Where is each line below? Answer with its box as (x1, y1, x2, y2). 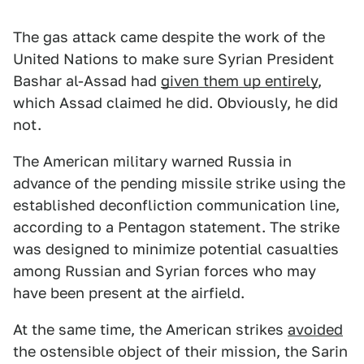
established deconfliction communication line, (13, 197, 340, 214)
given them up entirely (161, 72, 318, 89)
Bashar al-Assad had (13, 72, 161, 89)
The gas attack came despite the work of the (13, 28, 325, 45)
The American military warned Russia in (13, 153, 292, 170)
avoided (288, 321, 343, 338)
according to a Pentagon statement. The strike (13, 219, 340, 236)
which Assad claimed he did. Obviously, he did (13, 94, 338, 111)
